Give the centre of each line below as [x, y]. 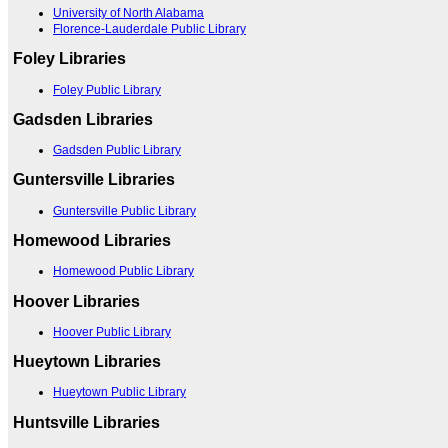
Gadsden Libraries [83, 119]
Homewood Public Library [123, 271]
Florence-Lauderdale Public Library [149, 29]
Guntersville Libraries [94, 180]
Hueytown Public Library [119, 392]
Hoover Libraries [76, 301]
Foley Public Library [107, 89]
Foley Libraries [69, 59]
